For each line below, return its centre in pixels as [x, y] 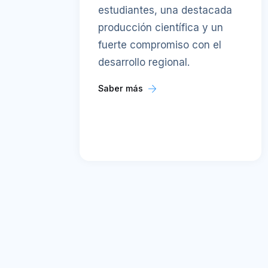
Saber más [122, 88]
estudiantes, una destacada [165, 10]
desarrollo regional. [144, 62]
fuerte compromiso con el [160, 45]
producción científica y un [161, 27]
